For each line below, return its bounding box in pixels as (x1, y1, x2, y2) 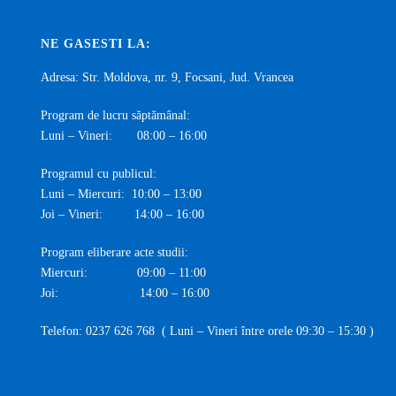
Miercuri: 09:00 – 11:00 (41, 266, 207, 279)
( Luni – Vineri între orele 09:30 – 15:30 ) (155, 324, 375, 338)
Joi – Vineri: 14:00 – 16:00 (41, 208, 205, 221)
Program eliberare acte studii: (41, 246, 189, 259)
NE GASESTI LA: (41, 37, 152, 50)
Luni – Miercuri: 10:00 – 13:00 (41, 187, 202, 201)
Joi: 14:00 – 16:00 (41, 286, 210, 300)
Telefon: (41, 324, 87, 338)
